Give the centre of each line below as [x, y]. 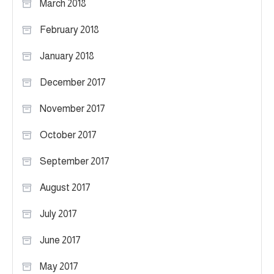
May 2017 [59, 266]
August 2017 [65, 187]
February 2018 [69, 30]
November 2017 [72, 109]
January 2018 [67, 56]
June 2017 [60, 240]
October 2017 [68, 135]
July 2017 [58, 214]
